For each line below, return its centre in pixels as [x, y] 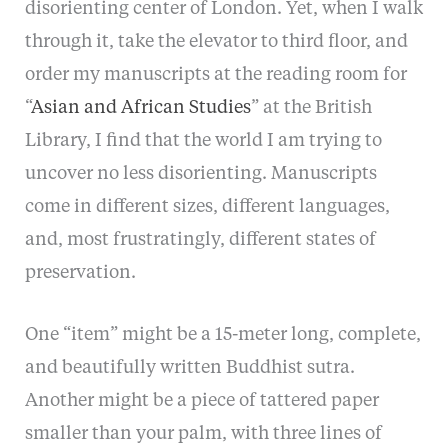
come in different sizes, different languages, [207, 207]
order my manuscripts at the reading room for [215, 75]
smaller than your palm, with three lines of [203, 433]
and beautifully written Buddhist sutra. [189, 367]
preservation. [80, 273]
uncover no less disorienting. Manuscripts [200, 174]
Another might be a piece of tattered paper [201, 400]
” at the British [311, 108]
